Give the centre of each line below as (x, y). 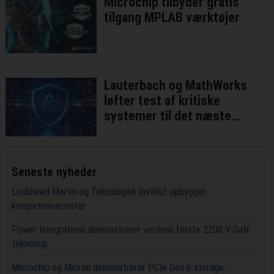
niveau (122, 131)
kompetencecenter (48, 206)
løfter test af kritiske (162, 100)
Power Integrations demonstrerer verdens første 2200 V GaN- (131, 229)
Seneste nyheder (54, 172)
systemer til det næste (168, 116)
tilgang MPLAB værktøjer (172, 17)
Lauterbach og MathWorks (176, 85)
